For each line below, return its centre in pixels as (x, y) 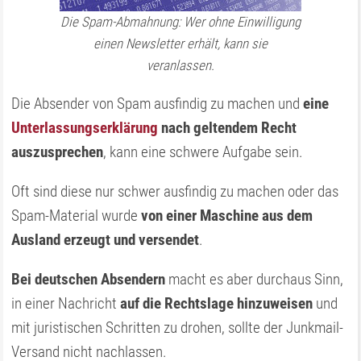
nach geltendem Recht (228, 128)
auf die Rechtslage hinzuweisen (217, 303)
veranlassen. (180, 65)
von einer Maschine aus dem (227, 216)
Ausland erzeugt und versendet (106, 240)
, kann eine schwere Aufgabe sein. (203, 152)
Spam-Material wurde (77, 216)
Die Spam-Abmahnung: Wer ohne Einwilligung (180, 22)
